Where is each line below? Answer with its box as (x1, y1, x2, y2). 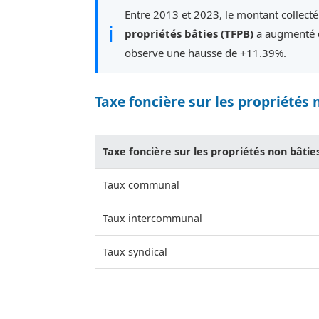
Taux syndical (103, 245, 167, 259)
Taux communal (103, 178, 179, 192)
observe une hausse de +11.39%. (125, 46, 286, 61)
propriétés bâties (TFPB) (125, 26, 253, 41)
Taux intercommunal (103, 211, 202, 226)
